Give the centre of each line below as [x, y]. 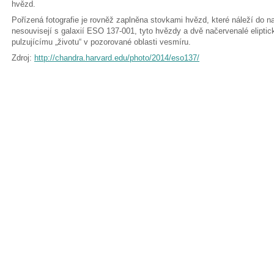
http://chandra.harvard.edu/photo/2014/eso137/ [117, 58]
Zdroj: [23, 58]
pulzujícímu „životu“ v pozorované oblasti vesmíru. [101, 42]
